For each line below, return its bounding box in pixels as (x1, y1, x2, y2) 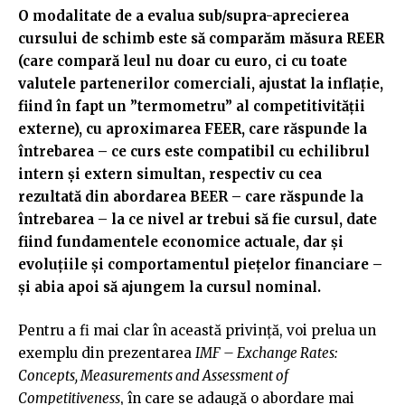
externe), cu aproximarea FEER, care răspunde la (18, 120, 367, 138)
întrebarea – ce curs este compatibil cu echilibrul (18, 143, 370, 161)
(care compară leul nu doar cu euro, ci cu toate (18, 52, 347, 71)
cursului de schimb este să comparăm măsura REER (18, 30, 384, 48)
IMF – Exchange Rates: (195, 344, 337, 362)
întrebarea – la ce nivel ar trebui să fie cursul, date (18, 211, 377, 229)
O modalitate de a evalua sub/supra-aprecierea (18, 7, 349, 25)
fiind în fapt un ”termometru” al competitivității (18, 98, 365, 116)
